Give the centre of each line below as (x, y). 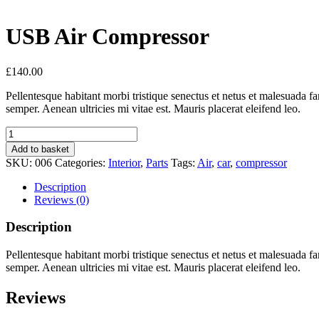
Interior (124, 162)
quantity (23, 170)
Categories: (82, 162)
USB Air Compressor (108, 37)
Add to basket (40, 149)
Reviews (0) (62, 199)
